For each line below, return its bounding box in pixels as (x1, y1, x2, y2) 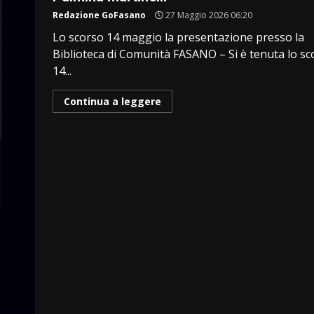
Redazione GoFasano (53, 8, 146, 21)
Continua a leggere (64, 94, 161, 108)
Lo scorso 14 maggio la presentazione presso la (53, 29, 304, 45)
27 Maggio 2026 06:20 (163, 8, 252, 21)
